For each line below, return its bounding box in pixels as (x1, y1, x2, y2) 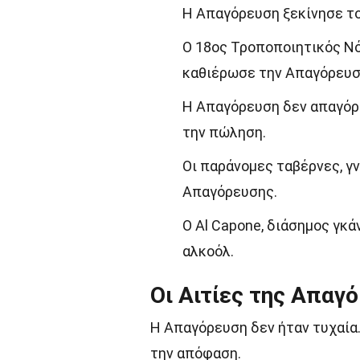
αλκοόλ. (182, 243, 234, 260)
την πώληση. (182, 124, 266, 141)
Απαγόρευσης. (182, 183, 277, 200)
